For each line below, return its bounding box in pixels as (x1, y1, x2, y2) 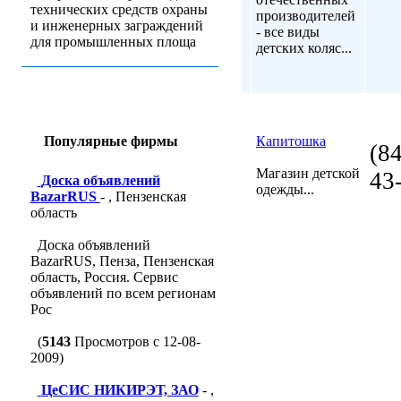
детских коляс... (256, 40, 352, 55)
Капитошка (256, 133, 326, 149)
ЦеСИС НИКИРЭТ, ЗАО (40, 382, 199, 397)
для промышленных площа (30, 34, 196, 49)
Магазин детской (256, 166, 360, 181)
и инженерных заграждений (30, 18, 203, 33)
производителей (256, 8, 355, 23)
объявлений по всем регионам (30, 286, 216, 301)
